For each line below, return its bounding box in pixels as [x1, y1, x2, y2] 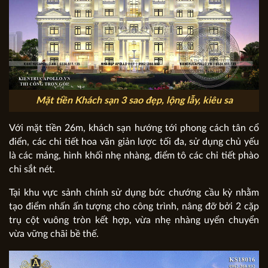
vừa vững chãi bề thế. [9, 229, 99, 239]
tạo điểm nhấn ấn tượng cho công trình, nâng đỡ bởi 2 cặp [9, 202, 259, 212]
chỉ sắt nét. [9, 165, 55, 175]
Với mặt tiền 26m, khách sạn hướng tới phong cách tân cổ [9, 123, 259, 133]
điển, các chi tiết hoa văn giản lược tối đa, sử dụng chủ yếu [9, 137, 259, 147]
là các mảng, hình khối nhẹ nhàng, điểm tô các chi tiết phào [9, 151, 259, 161]
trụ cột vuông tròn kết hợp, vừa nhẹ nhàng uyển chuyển [9, 215, 259, 226]
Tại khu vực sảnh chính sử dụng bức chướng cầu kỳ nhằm [9, 188, 259, 198]
